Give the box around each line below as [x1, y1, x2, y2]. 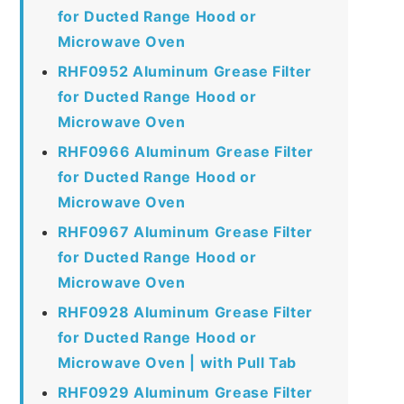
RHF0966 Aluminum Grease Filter [57, 142, 314, 161]
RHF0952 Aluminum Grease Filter [57, 61, 312, 80]
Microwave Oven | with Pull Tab [57, 353, 297, 372]
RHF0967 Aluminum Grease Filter [57, 222, 313, 241]
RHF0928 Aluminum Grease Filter [57, 302, 313, 321]
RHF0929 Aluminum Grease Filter [57, 382, 313, 401]
